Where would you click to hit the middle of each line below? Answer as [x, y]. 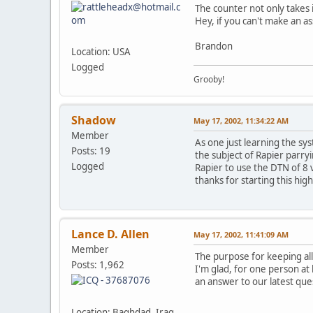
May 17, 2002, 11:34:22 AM [241, 120]
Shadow [94, 120]
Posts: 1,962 [98, 264]
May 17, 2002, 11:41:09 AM [241, 234]
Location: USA [101, 51]
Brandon [214, 46]
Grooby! [209, 79]
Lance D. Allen [110, 234]
